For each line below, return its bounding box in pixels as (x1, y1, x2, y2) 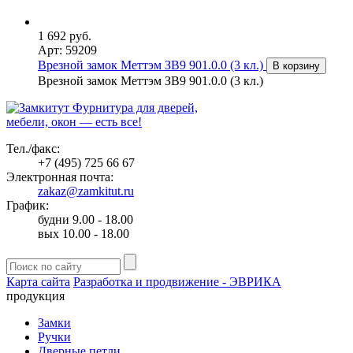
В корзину (273, 60, 320, 72)
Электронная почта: (6, 170, 113, 184)
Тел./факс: (6, 142, 60, 156)
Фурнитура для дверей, (72, 101, 198, 115)
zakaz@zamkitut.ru (38, 184, 134, 199)
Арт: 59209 (38, 43, 97, 58)
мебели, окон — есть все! (6, 115, 142, 129)
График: (6, 199, 49, 213)
